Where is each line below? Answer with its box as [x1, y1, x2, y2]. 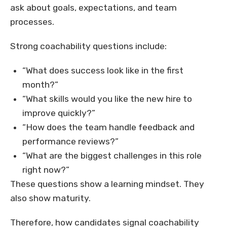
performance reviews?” [22, 136, 119, 147]
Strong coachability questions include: [10, 41, 167, 52]
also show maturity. [10, 193, 91, 204]
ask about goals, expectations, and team [10, 3, 177, 13]
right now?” [22, 165, 69, 175]
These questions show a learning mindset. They [10, 179, 204, 190]
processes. [10, 17, 54, 27]
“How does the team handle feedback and [22, 122, 195, 133]
